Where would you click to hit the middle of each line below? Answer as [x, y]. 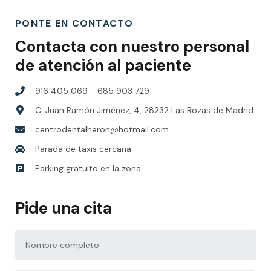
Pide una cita [64, 208]
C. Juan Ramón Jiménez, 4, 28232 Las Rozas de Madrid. [145, 110]
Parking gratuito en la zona [88, 168]
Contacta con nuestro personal [132, 47]
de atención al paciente [103, 65]
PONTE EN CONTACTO [74, 23]
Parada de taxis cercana [83, 149]
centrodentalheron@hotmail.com [102, 129]
